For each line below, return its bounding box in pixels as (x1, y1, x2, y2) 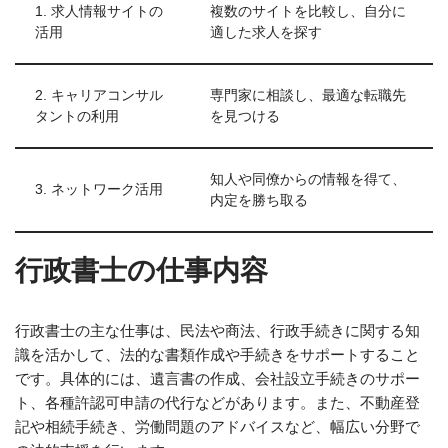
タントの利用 (35, 109, 119, 124)
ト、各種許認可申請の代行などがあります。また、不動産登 (15, 394, 420, 411)
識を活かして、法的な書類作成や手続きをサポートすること (15, 346, 420, 363)
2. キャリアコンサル (35, 88, 163, 103)
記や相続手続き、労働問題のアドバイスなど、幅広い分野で (15, 418, 420, 435)
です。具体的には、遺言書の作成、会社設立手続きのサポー (15, 370, 420, 387)
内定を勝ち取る (210, 193, 308, 208)
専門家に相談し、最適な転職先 (210, 88, 406, 103)
